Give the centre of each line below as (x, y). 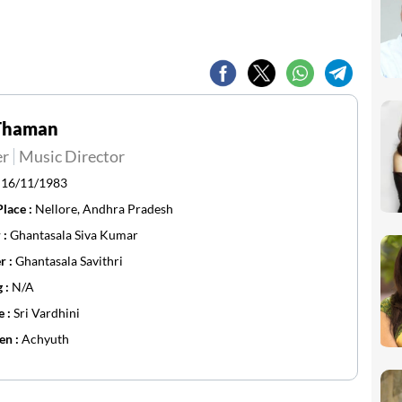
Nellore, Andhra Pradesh (104, 209)
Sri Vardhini (47, 313)
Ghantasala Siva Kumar (74, 235)
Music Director (72, 156)
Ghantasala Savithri (69, 261)
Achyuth (45, 339)
